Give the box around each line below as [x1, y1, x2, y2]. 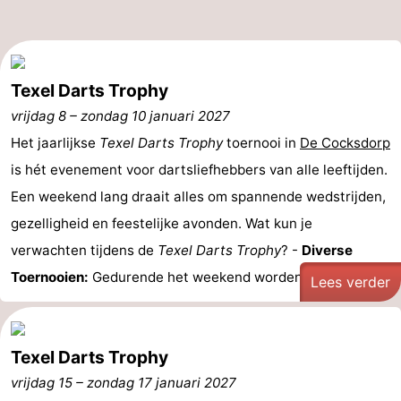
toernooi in [223, 134, 300, 151]
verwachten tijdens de [11, 242, 158, 259]
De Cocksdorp [300, 134, 390, 151]
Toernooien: [11, 269, 89, 286]
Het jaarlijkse [11, 134, 99, 151]
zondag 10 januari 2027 [81, 107, 230, 124]
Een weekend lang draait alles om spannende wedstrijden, [11, 188, 386, 205]
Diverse [302, 242, 353, 259]
